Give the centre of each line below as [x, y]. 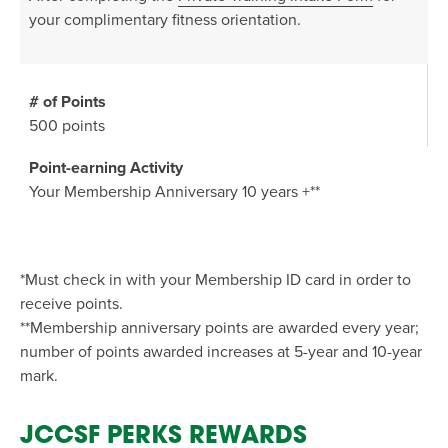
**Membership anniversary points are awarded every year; [219, 328]
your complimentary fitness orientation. [165, 20]
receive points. [71, 304]
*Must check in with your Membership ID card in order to [215, 280]
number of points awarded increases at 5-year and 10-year [221, 352]
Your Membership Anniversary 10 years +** [174, 192]
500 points [67, 126]
